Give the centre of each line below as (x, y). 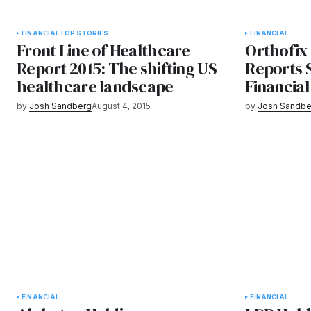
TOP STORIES (84, 33)
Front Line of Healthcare (103, 51)
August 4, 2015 (121, 106)
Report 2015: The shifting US (117, 69)
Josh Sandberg (60, 106)
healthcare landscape (95, 87)
